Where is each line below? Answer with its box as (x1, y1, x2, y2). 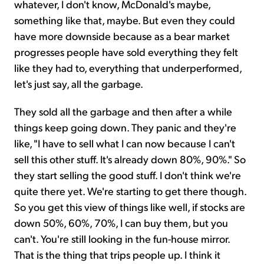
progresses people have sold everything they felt (14, 45, 238, 59)
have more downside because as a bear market (14, 29, 230, 43)
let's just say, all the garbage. (14, 77, 143, 91)
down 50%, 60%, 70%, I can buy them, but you (14, 216, 228, 230)
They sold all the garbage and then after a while (14, 104, 232, 118)
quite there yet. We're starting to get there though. (14, 184, 246, 198)
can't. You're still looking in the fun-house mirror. (14, 232, 230, 246)
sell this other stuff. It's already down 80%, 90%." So (14, 152, 246, 166)
